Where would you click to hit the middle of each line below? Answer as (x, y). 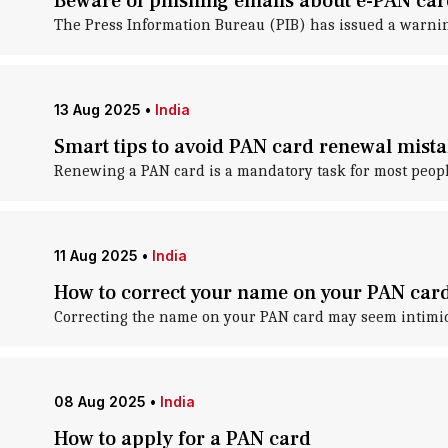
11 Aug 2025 (95, 255)
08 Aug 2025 (99, 401)
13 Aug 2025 (97, 109)
